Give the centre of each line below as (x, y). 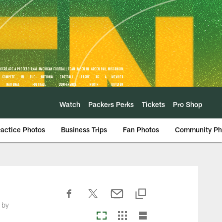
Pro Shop (188, 104)
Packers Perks (111, 104)
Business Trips (84, 130)
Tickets (153, 104)
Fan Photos (141, 130)
